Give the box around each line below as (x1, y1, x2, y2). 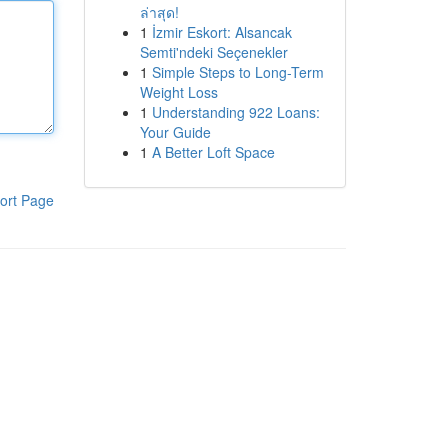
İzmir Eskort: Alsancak (151, 22, 292, 42)
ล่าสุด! (139, 2, 179, 22)
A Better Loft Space (151, 142, 275, 162)
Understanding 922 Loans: (151, 102, 320, 122)
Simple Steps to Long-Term (151, 62, 324, 82)
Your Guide (139, 122, 211, 142)
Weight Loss (139, 82, 218, 102)
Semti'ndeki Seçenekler (139, 42, 288, 62)
